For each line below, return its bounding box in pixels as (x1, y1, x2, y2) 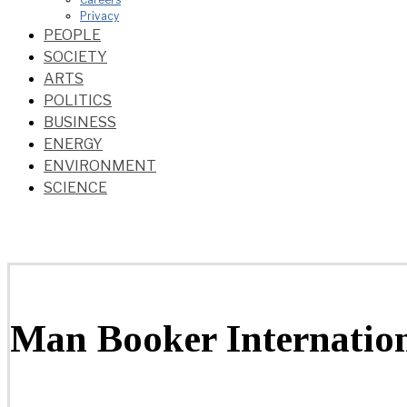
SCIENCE (44, 179, 107, 197)
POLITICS (44, 92, 112, 110)
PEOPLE (44, 26, 101, 45)
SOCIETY (44, 48, 107, 66)
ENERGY (44, 135, 103, 154)
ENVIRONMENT (44, 157, 156, 175)
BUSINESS (44, 114, 116, 132)
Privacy (80, 9, 119, 24)
